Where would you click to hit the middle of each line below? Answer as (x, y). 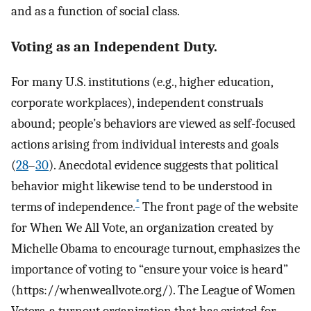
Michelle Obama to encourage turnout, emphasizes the (155, 249)
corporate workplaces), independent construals (137, 103)
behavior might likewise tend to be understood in (142, 186)
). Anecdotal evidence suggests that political (163, 166)
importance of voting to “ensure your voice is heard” (150, 270)
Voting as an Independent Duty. (114, 46)
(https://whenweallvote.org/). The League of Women (153, 291)
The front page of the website (219, 207)
